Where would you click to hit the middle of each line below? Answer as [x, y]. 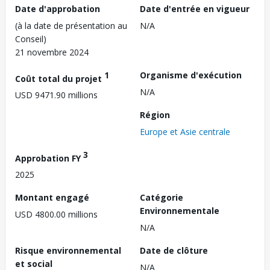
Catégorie [162, 198]
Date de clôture [174, 251]
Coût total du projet [60, 78]
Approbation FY [49, 158]
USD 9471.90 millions [56, 95]
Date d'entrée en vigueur [195, 8]
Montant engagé [52, 198]
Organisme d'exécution [191, 75]
